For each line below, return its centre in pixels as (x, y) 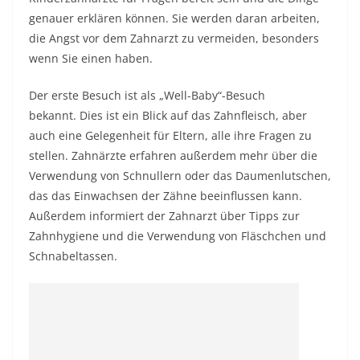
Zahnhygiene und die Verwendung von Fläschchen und (178, 236)
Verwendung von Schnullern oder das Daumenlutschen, (180, 176)
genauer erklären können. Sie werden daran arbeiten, (174, 18)
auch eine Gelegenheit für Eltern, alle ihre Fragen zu (170, 135)
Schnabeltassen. (73, 256)
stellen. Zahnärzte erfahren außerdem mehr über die (173, 155)
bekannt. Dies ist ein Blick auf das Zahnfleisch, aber (168, 115)
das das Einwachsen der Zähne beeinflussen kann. (166, 196)
